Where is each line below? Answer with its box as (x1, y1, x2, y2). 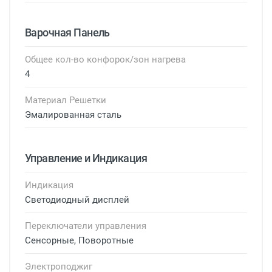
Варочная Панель (25, 26, 110, 39)
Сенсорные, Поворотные (25, 235, 134, 246)
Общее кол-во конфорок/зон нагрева (25, 54, 186, 65)
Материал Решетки (25, 95, 106, 106)
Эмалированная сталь (25, 109, 121, 120)
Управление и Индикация (25, 152, 148, 165)
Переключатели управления (25, 220, 146, 231)
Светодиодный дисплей (25, 194, 129, 205)
